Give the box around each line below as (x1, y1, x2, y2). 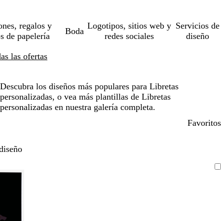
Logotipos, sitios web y (87, 21, 171, 31)
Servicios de (176, 21, 220, 31)
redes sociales (104, 31, 154, 41)
